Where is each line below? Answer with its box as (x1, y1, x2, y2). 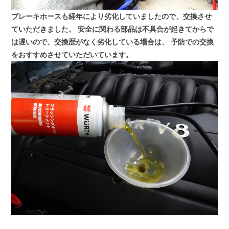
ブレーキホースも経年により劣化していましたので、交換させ (11, 11, 212, 21)
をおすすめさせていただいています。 (11, 49, 133, 59)
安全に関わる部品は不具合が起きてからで (76, 24, 214, 34)
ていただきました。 (11, 24, 76, 34)
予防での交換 (169, 36, 214, 47)
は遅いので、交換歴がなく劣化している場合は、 (11, 36, 169, 47)
